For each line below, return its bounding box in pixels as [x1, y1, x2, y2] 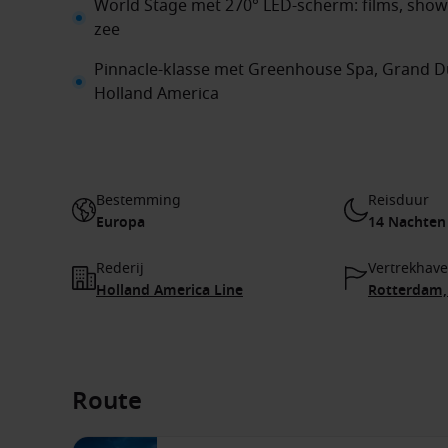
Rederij [96, 258, 144, 279]
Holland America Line [96, 280, 243, 301]
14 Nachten [368, 212, 446, 233]
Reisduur [368, 190, 429, 211]
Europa [96, 212, 145, 233]
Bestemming [96, 190, 181, 211]
